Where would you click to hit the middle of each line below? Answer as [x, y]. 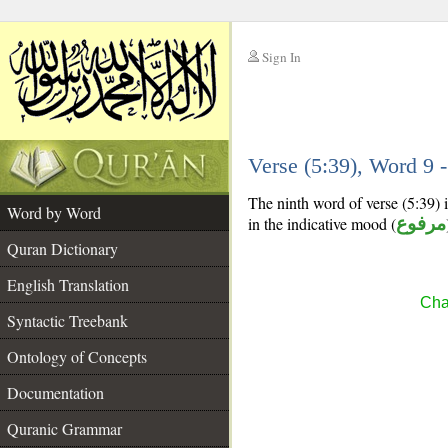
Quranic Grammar [64, 428]
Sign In [281, 57]
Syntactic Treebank [67, 320]
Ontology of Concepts [77, 356]
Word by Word [54, 212]
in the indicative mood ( [322, 223]
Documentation [55, 392]
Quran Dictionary [62, 248]
